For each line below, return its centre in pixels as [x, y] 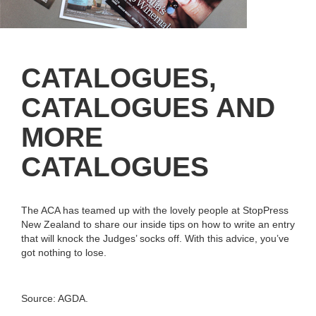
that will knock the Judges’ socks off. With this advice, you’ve [155, 238]
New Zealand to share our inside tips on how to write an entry [158, 224]
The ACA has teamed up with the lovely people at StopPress [155, 210]
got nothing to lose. [64, 252]
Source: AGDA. [55, 298]
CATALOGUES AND [148, 107]
